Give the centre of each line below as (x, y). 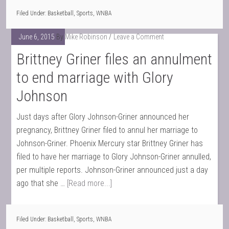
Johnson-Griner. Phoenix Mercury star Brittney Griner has (110, 143)
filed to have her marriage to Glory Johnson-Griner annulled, (114, 157)
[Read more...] (90, 183)
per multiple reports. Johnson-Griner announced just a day (112, 170)
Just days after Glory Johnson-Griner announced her (103, 117)
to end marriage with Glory (95, 77)
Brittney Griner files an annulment (114, 59)
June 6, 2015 (37, 37)
